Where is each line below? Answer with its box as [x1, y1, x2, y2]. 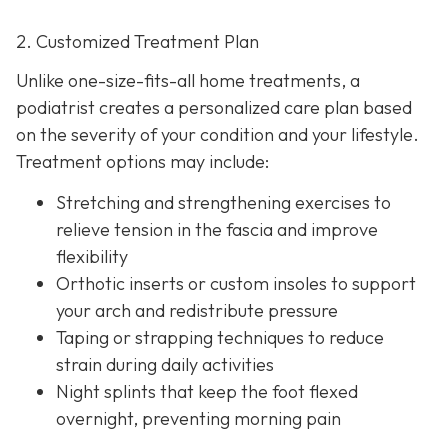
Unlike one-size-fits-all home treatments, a [16, 69, 360, 93]
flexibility [56, 245, 128, 269]
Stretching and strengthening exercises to [56, 191, 391, 215]
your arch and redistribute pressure [56, 299, 338, 323]
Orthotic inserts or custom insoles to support [56, 272, 416, 296]
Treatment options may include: [16, 150, 269, 174]
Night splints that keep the [56, 380, 268, 404]
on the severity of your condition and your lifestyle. [16, 123, 419, 147]
